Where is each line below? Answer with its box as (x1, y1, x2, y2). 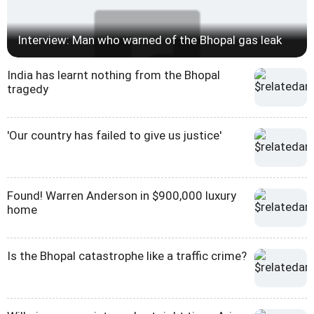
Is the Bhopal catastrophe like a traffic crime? (7, 248, 247, 263)
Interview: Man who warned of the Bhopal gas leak (18, 32, 282, 47)
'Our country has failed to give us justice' (7, 128, 221, 142)
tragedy (7, 81, 48, 96)
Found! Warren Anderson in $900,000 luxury (7, 188, 236, 203)
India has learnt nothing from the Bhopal (7, 67, 220, 82)
